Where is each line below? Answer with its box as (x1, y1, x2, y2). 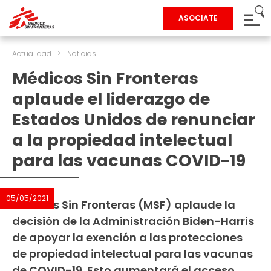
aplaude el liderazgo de (12, 88, 210, 110)
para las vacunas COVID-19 (12, 149, 246, 172)
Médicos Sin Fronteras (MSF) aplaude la (12, 197, 235, 212)
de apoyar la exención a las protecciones (12, 230, 243, 245)
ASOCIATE (178, 13, 218, 23)
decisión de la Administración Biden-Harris (12, 214, 254, 229)
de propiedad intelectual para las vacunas (12, 246, 253, 261)
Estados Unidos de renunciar (12, 108, 255, 131)
